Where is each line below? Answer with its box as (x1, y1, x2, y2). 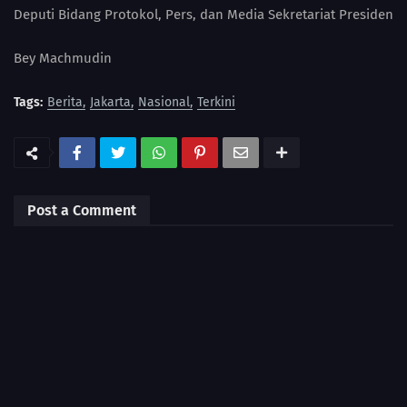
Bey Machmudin (14, 49, 112, 66)
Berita (47, 94, 83, 110)
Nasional (138, 94, 190, 110)
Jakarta (90, 94, 131, 110)
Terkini (197, 94, 235, 110)
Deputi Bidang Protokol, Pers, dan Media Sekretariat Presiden (14, 5, 393, 23)
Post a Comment (27, 201, 136, 219)
